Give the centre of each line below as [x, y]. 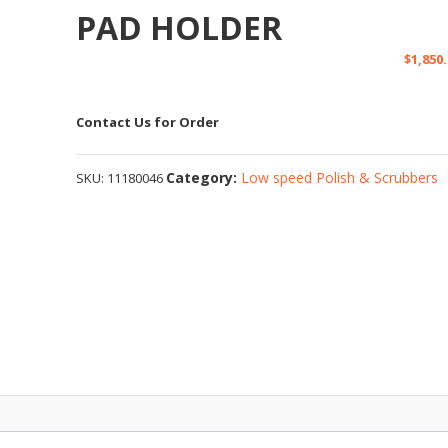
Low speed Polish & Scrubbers [340, 177]
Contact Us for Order [148, 122]
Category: [204, 177]
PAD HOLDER [179, 27]
